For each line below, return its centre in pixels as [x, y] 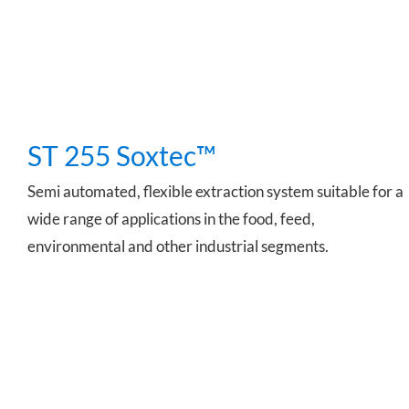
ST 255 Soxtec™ [122, 155]
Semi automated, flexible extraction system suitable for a [215, 191]
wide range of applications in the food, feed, [171, 218]
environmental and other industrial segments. [178, 246]
